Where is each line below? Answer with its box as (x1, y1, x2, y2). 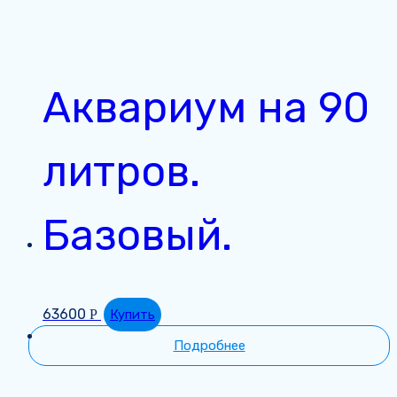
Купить (110, 307, 155, 323)
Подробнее (173, 338, 245, 354)
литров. (43, 146, 200, 198)
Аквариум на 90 (43, 82, 370, 134)
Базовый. (43, 210, 232, 261)
